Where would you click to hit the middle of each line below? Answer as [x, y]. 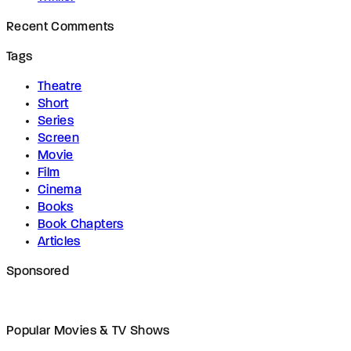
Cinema [60, 190]
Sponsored [38, 271]
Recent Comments [60, 27]
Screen [59, 138]
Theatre [60, 87]
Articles [59, 242]
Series [56, 121]
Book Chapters [81, 224]
